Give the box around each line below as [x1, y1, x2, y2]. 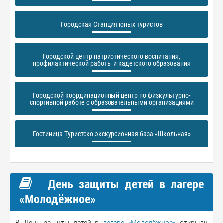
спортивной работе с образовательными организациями [29, 98, 194, 106]
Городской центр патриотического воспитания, [43, 52, 180, 60]
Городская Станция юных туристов [60, 20, 163, 28]
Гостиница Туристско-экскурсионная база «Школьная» [32, 130, 191, 138]
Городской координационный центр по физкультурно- [33, 91, 190, 99]
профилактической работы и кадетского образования [32, 59, 191, 67]
